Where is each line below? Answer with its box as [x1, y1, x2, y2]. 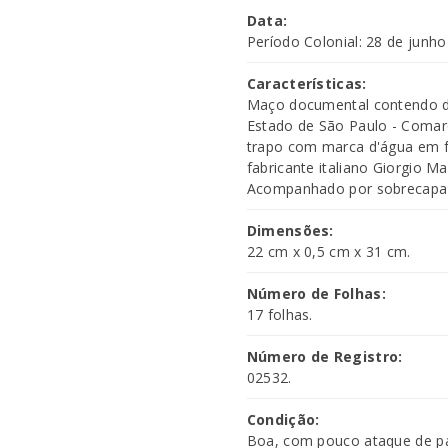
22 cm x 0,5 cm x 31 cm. [246, 242, 411, 261]
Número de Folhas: [246, 284, 386, 303]
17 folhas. [246, 305, 313, 324]
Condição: [246, 410, 320, 429]
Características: [246, 74, 367, 93]
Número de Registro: [246, 347, 403, 366]
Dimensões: [246, 221, 334, 240]
